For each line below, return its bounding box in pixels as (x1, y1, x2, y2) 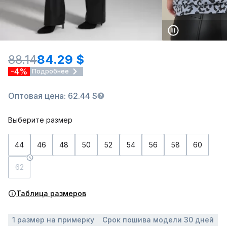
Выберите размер (8, 116, 72, 124)
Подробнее (32, 67, 69, 75)
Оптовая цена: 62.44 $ (8, 91, 97, 101)
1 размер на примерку (12, 215, 94, 224)
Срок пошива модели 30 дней (102, 215, 214, 224)
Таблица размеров (16, 189, 86, 198)
